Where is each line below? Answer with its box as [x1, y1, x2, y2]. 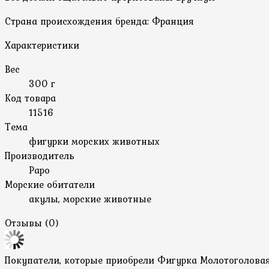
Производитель [5, 148, 74, 163]
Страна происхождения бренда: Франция [5, 13, 194, 28]
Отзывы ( [5, 215, 49, 230]
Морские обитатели [5, 177, 95, 192]
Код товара [5, 90, 56, 105]
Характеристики [5, 37, 79, 52]
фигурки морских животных [29, 133, 160, 148]
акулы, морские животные [29, 191, 151, 206]
